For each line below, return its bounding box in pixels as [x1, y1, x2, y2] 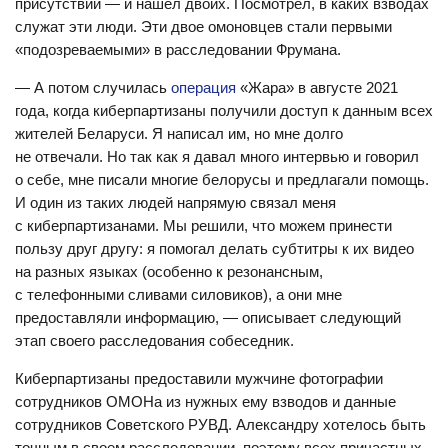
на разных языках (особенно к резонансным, [15, 263, 323, 280]
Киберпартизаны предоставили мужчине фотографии [15, 370, 383, 387]
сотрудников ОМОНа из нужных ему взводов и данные [15, 393, 396, 410]
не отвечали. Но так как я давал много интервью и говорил [15, 148, 419, 165]
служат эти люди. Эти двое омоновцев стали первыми [15, 18, 392, 35]
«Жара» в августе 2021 [236, 79, 398, 96]
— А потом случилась [15, 79, 171, 96]
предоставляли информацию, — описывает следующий [15, 309, 401, 326]
